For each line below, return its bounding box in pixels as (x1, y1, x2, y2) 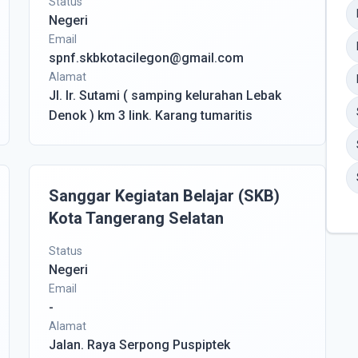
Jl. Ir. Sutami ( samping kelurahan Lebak (49, 88, 281, 103)
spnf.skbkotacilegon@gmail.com (49, 50, 244, 66)
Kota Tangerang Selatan (49, 209, 224, 228)
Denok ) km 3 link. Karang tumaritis (49, 108, 253, 123)
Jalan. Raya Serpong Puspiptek (49, 337, 230, 352)
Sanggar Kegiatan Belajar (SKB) (49, 186, 280, 205)
